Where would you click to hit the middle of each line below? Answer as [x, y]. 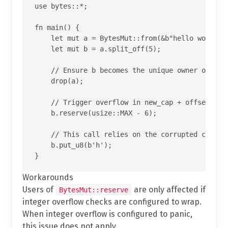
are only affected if [169, 189]
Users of [39, 189]
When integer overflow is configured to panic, [107, 214]
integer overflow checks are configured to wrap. [112, 202]
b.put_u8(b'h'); [73, 145]
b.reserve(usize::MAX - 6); [96, 113]
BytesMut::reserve [94, 190]
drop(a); [59, 81]
